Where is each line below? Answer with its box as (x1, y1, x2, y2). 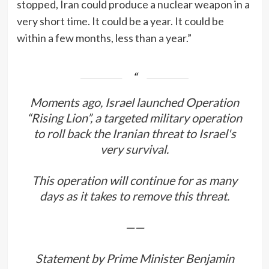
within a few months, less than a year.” (16, 31, 192, 44)
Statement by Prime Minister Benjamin (35, 250, 234, 265)
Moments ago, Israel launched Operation (30, 94, 239, 109)
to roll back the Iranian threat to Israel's (33, 125, 236, 141)
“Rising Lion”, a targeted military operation (27, 110, 242, 125)
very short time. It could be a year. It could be (16, 14, 224, 28)
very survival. (100, 141, 169, 156)
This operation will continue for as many (32, 172, 237, 187)
